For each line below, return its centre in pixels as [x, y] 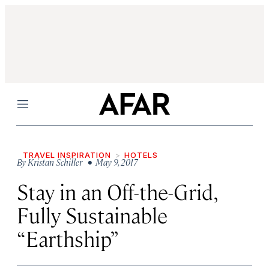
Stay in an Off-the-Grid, [118, 191]
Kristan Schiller [55, 162]
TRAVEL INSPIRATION [67, 155]
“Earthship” [68, 238]
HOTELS [141, 155]
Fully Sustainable [92, 215]
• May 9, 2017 [111, 162]
